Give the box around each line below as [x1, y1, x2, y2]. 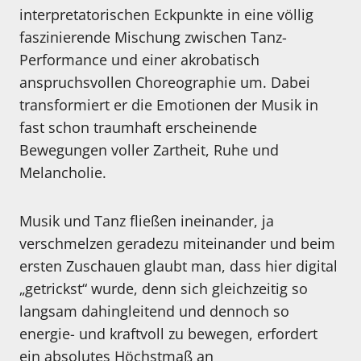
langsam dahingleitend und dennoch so [19, 301, 289, 322]
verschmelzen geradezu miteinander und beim [19, 234, 335, 254]
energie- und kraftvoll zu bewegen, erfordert [19, 324, 317, 344]
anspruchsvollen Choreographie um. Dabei [19, 73, 310, 93]
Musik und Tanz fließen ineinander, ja [19, 211, 274, 231]
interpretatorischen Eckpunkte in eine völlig [19, 5, 313, 25]
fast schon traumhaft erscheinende [19, 118, 257, 138]
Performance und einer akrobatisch [19, 50, 259, 70]
